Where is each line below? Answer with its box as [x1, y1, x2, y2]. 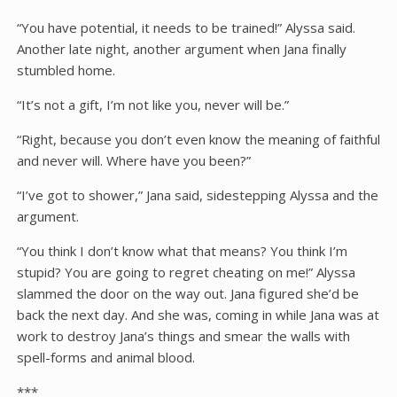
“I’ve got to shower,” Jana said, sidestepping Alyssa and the [16, 186, 378, 204]
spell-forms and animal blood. [16, 348, 195, 366]
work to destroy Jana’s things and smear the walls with [16, 327, 350, 345]
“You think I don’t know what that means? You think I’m [16, 242, 347, 260]
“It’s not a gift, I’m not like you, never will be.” [16, 96, 289, 113]
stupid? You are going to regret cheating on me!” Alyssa [16, 263, 355, 281]
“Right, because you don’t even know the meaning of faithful [16, 130, 380, 148]
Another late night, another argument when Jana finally [16, 40, 346, 58]
